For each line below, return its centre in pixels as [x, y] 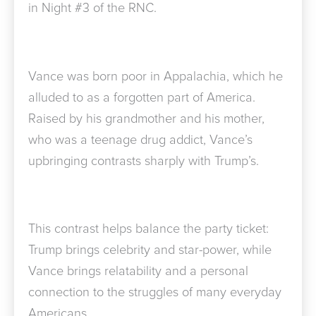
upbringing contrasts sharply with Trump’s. [144, 160]
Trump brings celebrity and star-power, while [150, 250]
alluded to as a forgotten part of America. [142, 97]
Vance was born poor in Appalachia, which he [156, 76]
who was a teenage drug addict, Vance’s [140, 139]
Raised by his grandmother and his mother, [146, 118]
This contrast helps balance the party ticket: [148, 229]
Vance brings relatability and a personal [138, 271]
